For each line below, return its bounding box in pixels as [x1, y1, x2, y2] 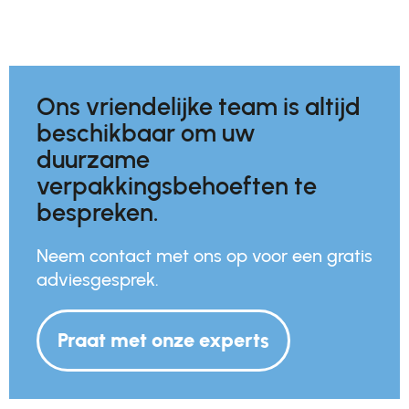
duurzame [37, 144, 150, 175]
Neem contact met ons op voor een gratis [37, 245, 372, 267]
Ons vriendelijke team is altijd [37, 91, 361, 122]
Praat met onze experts [58, 328, 269, 353]
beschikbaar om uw [37, 118, 256, 149]
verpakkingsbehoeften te [37, 171, 317, 202]
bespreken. [37, 197, 159, 228]
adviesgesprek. [37, 268, 159, 291]
